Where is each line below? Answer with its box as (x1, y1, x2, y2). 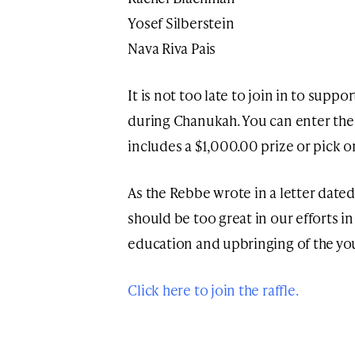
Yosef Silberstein (128, 12, 235, 32)
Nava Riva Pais (128, 37, 219, 58)
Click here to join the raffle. (128, 279, 299, 300)
